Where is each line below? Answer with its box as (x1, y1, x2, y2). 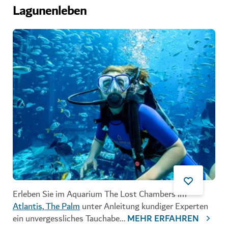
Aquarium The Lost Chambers (67, 187, 178, 202)
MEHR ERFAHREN (127, 211, 199, 227)
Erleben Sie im (13, 187, 67, 202)
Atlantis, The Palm (13, 199, 80, 214)
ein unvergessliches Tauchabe (13, 211, 120, 226)
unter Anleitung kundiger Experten (80, 199, 208, 214)
